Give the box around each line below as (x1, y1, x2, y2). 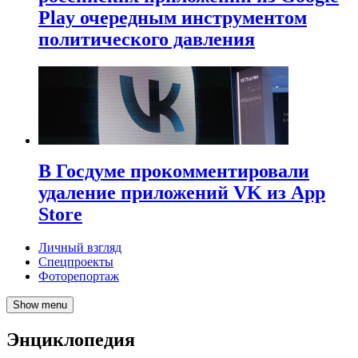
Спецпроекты (38, 255, 113, 269)
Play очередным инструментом (38, 6, 307, 28)
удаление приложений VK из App (38, 181, 325, 203)
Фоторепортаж (38, 269, 119, 284)
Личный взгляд (38, 241, 121, 255)
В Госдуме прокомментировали (38, 160, 309, 181)
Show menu (13, 299, 67, 312)
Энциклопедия (6, 329, 135, 351)
